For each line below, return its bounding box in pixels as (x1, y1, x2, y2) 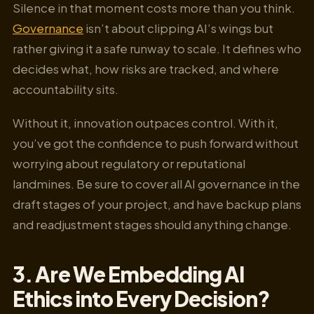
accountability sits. (13, 81, 121, 97)
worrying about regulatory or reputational (13, 156, 245, 172)
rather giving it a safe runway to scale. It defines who (13, 41, 301, 57)
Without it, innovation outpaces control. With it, (13, 115, 278, 131)
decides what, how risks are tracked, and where (13, 61, 279, 77)
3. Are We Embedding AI (13, 260, 245, 287)
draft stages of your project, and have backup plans (13, 196, 301, 212)
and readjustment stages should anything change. (13, 217, 294, 233)
